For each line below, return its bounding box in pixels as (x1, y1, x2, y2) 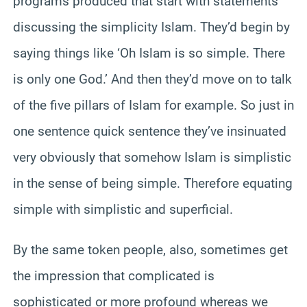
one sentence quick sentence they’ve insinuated (13, 123, 286, 139)
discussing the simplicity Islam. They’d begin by (13, 19, 290, 35)
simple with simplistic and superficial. (13, 201, 233, 217)
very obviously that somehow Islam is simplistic (13, 149, 291, 165)
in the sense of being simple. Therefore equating (13, 175, 293, 191)
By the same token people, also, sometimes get (13, 241, 288, 258)
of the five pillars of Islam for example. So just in (13, 97, 294, 113)
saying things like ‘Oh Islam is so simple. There (13, 45, 285, 61)
